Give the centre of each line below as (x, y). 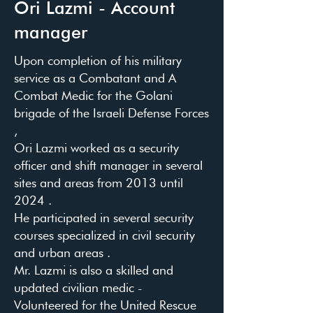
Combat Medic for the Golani (93, 95)
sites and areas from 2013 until (99, 183)
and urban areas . (62, 253)
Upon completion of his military (98, 60)
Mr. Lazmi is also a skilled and (94, 270)
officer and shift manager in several (108, 165)
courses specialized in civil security (104, 235)
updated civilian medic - (78, 287)
